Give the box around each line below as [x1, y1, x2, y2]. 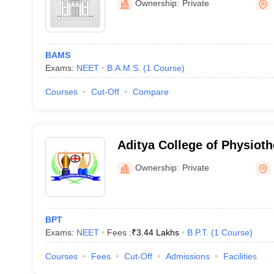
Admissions [165, 251, 210, 261]
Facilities [223, 251, 257, 261]
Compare [132, 87, 169, 97]
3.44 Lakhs [136, 228, 179, 237]
